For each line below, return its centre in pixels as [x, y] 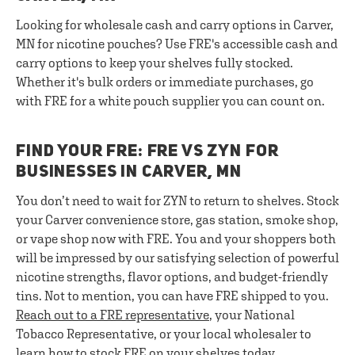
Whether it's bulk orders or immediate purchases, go [165, 82]
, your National [252, 315]
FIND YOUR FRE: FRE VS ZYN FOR [147, 152]
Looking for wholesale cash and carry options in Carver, [175, 25]
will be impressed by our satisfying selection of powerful [177, 258]
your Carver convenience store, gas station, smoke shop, [177, 219]
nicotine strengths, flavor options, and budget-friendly [172, 277]
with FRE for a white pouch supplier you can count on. [170, 101]
